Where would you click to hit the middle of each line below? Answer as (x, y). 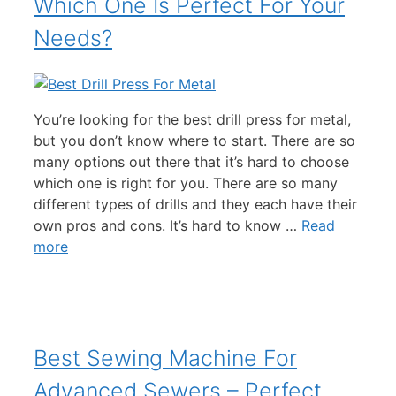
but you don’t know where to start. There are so (194, 140)
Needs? (73, 38)
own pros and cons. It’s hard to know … (168, 225)
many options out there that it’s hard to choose (191, 161)
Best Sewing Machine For (165, 358)
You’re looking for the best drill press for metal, (192, 119)
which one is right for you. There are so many (186, 183)
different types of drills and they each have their (195, 204)
